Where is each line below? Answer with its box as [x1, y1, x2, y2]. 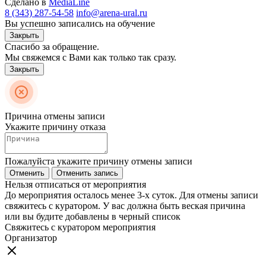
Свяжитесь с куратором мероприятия [5, 221, 156, 232]
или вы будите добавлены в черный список [5, 211, 180, 221]
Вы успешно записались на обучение [5, 18, 155, 28]
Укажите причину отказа [5, 121, 106, 132]
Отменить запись [56, 168, 118, 178]
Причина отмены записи [5, 110, 105, 121]
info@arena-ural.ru [76, 7, 147, 18]
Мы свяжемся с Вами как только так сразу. [5, 52, 176, 62]
